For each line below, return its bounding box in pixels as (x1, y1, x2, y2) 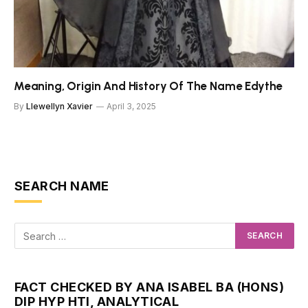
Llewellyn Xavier (26, 101, 93, 112)
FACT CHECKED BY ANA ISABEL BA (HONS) (14, 280, 285, 295)
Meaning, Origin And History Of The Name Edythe (14, 79, 283, 93)
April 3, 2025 (107, 101, 156, 112)
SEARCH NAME (14, 179, 109, 194)
